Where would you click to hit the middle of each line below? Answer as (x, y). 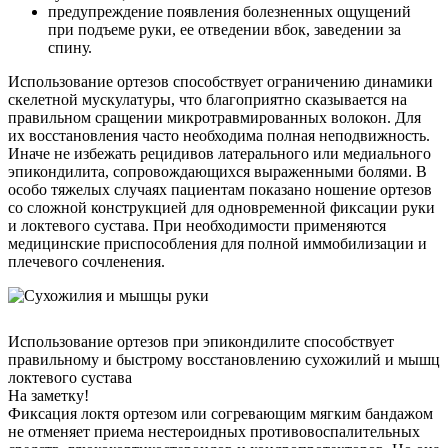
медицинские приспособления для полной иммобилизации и (217, 244)
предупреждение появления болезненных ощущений (229, 12)
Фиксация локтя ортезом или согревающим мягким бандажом (220, 414)
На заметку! (48, 396)
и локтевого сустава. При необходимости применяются (197, 226)
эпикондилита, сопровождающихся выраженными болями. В (217, 172)
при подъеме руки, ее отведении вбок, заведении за (224, 30)
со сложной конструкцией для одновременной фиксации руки (221, 208)
